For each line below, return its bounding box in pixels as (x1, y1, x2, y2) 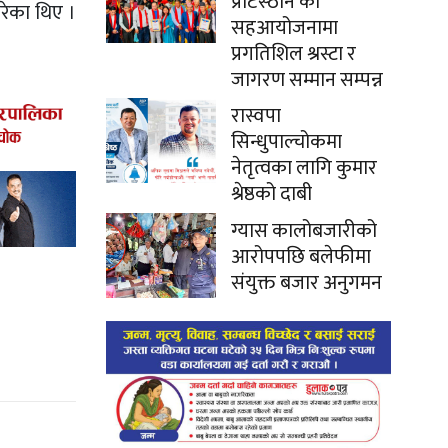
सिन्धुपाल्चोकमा (231, 124, 342, 159)
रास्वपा (231, 98, 281, 133)
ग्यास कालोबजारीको (231, 213, 377, 248)
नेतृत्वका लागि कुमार (231, 150, 377, 185)
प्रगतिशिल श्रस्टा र (231, 36, 356, 71)
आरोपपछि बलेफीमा (231, 239, 371, 274)
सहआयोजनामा (231, 10, 338, 45)
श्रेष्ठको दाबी (231, 176, 312, 211)
